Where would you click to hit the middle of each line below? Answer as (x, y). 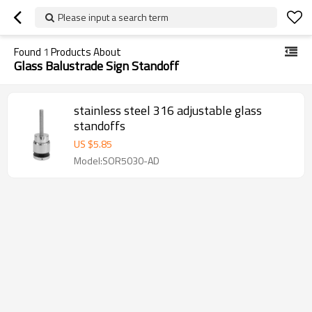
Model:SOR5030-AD (117, 161)
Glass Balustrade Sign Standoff (96, 66)
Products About (85, 52)
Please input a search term (113, 17)
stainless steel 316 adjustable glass (168, 110)
